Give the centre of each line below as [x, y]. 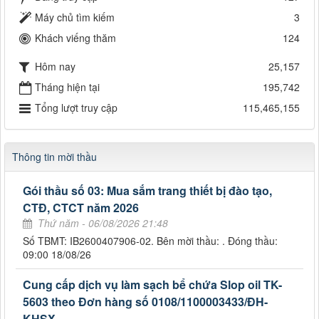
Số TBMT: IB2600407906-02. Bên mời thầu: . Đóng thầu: [150, 241]
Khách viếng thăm [75, 38]
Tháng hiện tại [67, 87]
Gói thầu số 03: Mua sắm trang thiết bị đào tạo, [147, 191]
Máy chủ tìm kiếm [75, 17]
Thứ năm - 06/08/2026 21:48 [103, 223]
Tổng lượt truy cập [76, 108]
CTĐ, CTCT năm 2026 [81, 208]
